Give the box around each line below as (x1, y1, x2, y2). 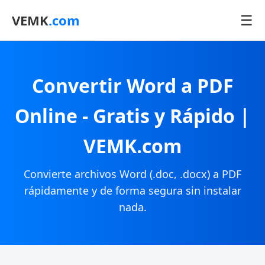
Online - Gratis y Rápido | (15, 103, 250, 128)
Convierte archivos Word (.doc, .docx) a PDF (24, 167, 241, 181)
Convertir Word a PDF (31, 73, 234, 98)
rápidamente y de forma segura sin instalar (24, 183, 241, 198)
